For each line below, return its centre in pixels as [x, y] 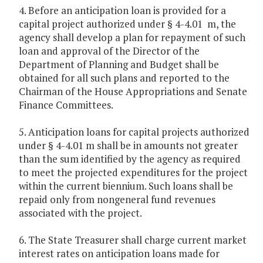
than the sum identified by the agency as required [130, 159]
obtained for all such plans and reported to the [124, 78]
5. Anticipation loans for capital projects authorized [134, 132]
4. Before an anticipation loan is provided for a [122, 11]
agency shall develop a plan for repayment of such [132, 38]
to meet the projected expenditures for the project [133, 173]
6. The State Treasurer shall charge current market [133, 240]
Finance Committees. [66, 105]
